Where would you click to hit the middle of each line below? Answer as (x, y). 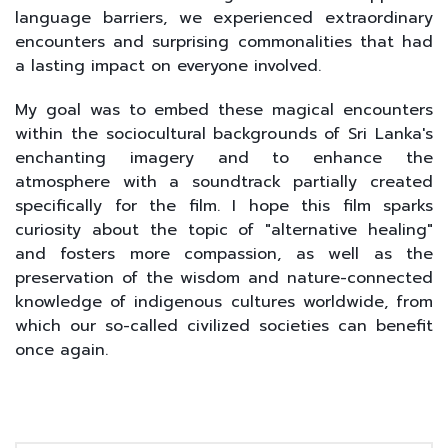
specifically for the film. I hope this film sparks (224, 205)
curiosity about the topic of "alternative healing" (224, 229)
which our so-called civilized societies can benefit (224, 325)
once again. (61, 349)
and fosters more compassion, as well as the (224, 253)
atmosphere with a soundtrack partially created (224, 181)
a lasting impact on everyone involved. (168, 65)
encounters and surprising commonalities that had (224, 41)
